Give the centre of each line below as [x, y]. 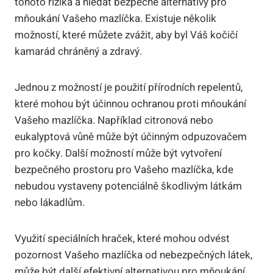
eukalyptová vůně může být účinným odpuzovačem [131, 136]
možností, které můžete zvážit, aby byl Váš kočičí [126, 35]
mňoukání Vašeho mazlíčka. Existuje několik [115, 18]
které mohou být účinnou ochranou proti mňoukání [130, 104]
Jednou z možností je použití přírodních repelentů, [129, 87]
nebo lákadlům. [50, 202]
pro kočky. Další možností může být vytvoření [118, 153]
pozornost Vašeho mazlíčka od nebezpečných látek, [133, 255]
